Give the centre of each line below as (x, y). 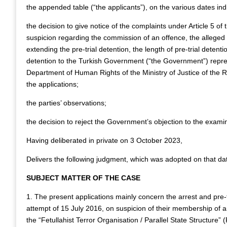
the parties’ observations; (66, 103)
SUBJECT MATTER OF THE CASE (83, 178)
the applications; (52, 84)
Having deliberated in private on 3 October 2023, (104, 140)
